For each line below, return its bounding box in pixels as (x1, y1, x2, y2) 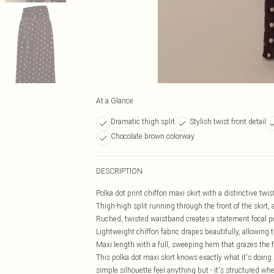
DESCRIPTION (96, 166, 143, 176)
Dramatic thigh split (111, 117, 175, 126)
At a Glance (96, 96, 133, 105)
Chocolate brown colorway (111, 131, 194, 141)
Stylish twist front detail (190, 117, 266, 126)
